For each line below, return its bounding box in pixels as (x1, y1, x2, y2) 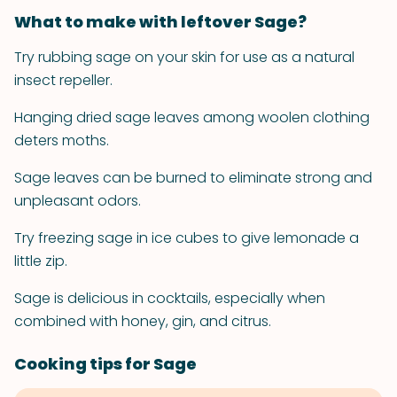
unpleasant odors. (14, 191, 141, 211)
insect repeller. (14, 70, 113, 90)
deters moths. (14, 130, 109, 151)
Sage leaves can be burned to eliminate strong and (14, 167, 372, 188)
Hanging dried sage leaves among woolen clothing (14, 107, 370, 128)
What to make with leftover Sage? (14, 11, 307, 33)
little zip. (14, 251, 67, 271)
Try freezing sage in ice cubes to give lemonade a (14, 228, 359, 248)
